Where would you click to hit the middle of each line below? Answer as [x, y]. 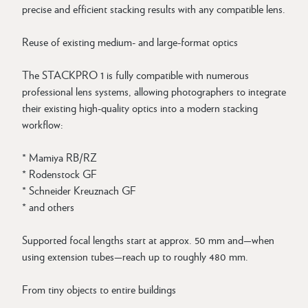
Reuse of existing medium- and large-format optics [130, 42]
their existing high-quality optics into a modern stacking [140, 108]
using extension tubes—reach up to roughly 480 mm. [135, 256]
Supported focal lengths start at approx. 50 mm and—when [148, 240]
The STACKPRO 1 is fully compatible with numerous [135, 75]
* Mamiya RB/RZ [59, 157]
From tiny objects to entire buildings [99, 289]
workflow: [43, 124]
